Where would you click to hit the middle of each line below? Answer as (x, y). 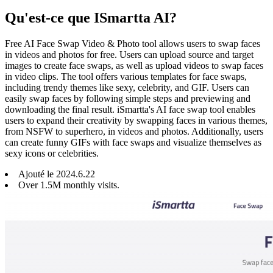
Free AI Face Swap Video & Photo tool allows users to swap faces (133, 43)
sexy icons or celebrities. (52, 153)
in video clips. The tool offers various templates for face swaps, (126, 76)
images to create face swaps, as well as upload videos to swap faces (134, 65)
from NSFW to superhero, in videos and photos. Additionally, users (134, 131)
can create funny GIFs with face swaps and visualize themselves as (133, 142)
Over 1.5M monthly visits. (69, 185)
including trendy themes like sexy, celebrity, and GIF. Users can (127, 87)
